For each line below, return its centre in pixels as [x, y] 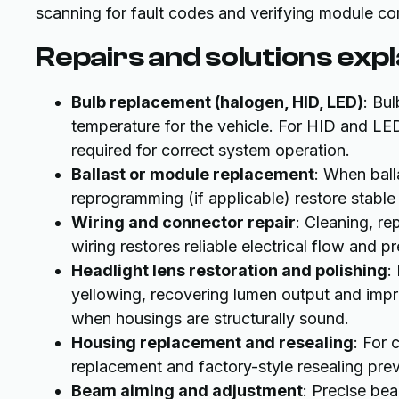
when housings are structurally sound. [210, 318]
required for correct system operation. [211, 150]
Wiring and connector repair [183, 222]
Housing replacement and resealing [212, 342]
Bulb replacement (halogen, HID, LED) [217, 102]
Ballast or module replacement [193, 174]
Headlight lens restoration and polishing [229, 270]
